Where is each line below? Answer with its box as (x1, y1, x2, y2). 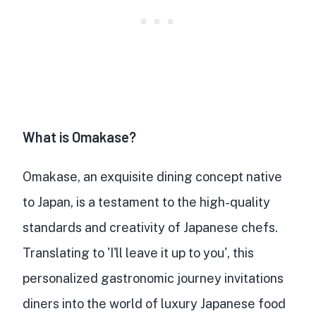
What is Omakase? (23, 128, 136, 146)
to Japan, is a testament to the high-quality (23, 195, 270, 210)
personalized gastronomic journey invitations (23, 271, 284, 286)
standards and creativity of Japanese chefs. (23, 220, 278, 236)
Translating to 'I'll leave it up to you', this (23, 245, 254, 261)
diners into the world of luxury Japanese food (23, 296, 286, 312)
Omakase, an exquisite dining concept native (23, 169, 282, 185)
